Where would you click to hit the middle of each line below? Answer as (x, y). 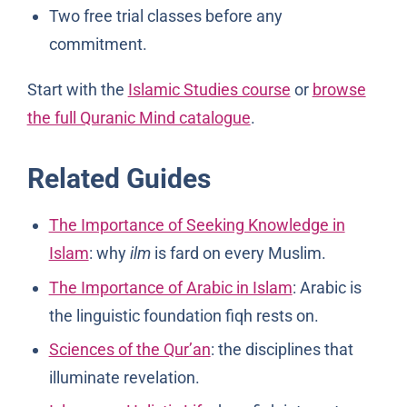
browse (339, 90)
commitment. (98, 45)
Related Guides (119, 179)
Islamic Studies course (209, 90)
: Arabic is (327, 287)
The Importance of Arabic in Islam (170, 287)
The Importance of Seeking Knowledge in (197, 225)
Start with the (77, 90)
